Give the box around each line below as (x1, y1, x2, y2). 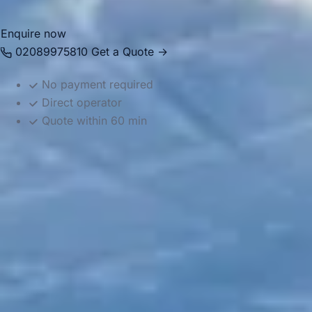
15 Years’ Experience (28, 283, 136, 297)
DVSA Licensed (28, 231, 108, 244)
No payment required (38, 77, 153, 91)
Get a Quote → (91, 45, 168, 58)
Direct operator (38, 95, 122, 109)
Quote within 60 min (38, 114, 147, 127)
